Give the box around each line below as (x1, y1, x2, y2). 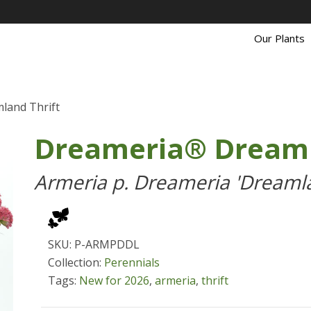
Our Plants (254, 31, 305, 45)
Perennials (104, 255, 160, 270)
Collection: (48, 255, 104, 270)
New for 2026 (79, 273, 149, 288)
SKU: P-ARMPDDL (48, 237, 140, 252)
